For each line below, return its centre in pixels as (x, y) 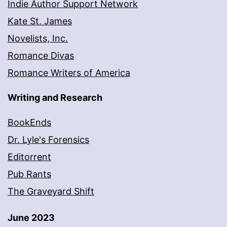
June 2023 (31, 218)
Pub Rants (29, 174)
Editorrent (29, 157)
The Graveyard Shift (51, 192)
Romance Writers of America (69, 72)
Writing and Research (55, 98)
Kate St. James (40, 21)
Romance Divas (41, 55)
